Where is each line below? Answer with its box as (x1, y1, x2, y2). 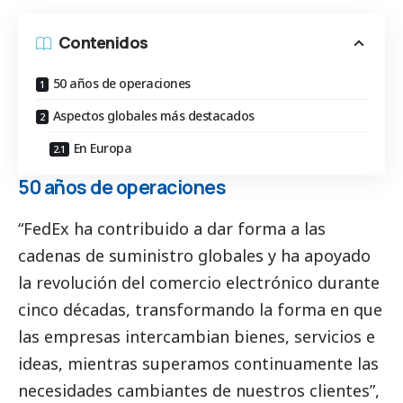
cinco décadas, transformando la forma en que (18, 298, 382, 320)
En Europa (73, 139, 131, 157)
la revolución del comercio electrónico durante (18, 271, 380, 293)
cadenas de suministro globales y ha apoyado (18, 244, 371, 266)
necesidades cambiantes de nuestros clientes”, (18, 379, 380, 401)
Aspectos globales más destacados (52, 107, 255, 125)
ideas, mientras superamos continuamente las (18, 352, 379, 374)
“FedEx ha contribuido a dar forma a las (18, 217, 326, 239)
